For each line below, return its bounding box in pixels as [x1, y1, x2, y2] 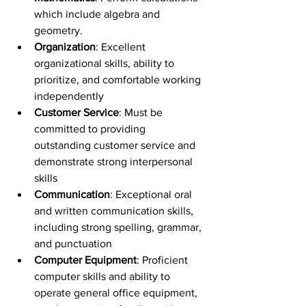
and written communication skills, [34, 205, 196, 217]
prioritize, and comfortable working [34, 74, 204, 85]
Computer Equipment [34, 254, 137, 266]
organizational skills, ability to [34, 57, 177, 69]
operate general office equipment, [34, 287, 200, 298]
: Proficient [137, 254, 191, 266]
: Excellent [96, 41, 148, 53]
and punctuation [34, 238, 112, 249]
